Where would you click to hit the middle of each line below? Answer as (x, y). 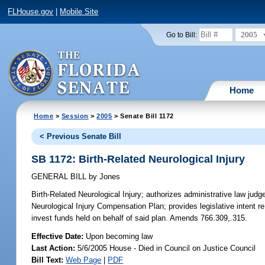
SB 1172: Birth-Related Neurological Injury (138, 159)
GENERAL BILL (60, 177)
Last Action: (54, 248)
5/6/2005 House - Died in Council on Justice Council (166, 248)
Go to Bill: (181, 35)
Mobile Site (79, 12)
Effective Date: (59, 236)
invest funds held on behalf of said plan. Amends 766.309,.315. (140, 218)
